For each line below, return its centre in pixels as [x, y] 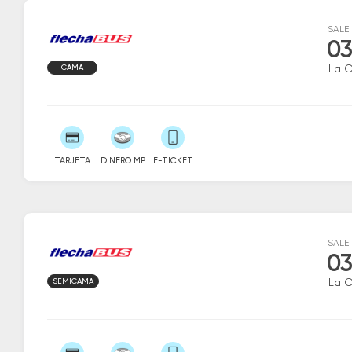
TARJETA [72, 161]
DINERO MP [123, 161]
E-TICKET [173, 161]
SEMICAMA [73, 281]
